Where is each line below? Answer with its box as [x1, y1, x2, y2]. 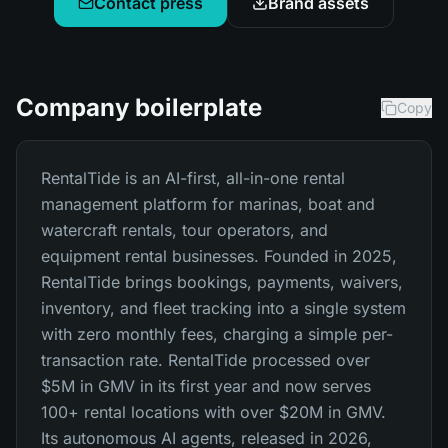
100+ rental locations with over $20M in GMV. [41, 402, 386, 422]
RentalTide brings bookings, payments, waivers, [41, 272, 403, 292]
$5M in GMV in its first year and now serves [41, 376, 371, 396]
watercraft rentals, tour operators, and [41, 220, 328, 240]
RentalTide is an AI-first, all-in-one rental [41, 168, 345, 188]
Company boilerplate [16, 93, 262, 122]
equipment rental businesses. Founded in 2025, [41, 246, 397, 266]
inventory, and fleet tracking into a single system [41, 298, 406, 318]
